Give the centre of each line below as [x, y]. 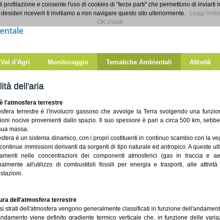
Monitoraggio [68, 62]
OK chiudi [110, 22]
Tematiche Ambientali [139, 62]
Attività [200, 62]
